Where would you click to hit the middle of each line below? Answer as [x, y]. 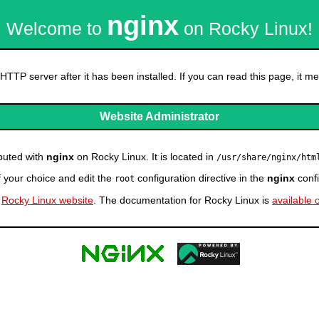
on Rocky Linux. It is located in [145, 156]
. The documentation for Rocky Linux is [183, 200]
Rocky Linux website [47, 200]
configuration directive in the [201, 178]
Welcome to [57, 29]
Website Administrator [159, 117]
